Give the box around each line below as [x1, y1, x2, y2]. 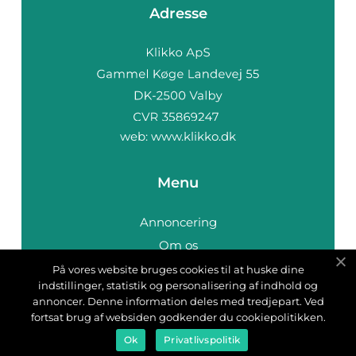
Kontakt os [146, 283, 210, 299]
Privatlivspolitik [164, 334, 241, 346]
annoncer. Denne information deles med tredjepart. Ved [32, 295, 324, 308]
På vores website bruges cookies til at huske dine [52, 263, 304, 276]
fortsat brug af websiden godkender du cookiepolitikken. [30, 311, 326, 323]
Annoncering [139, 214, 217, 230]
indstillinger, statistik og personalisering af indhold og [38, 279, 318, 292]
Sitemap [153, 306, 203, 322]
